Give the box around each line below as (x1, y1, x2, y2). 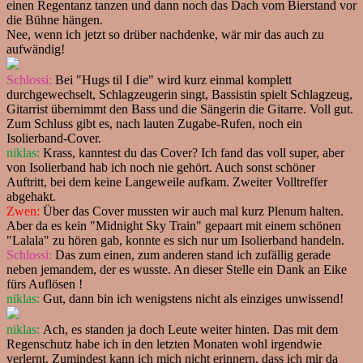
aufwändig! (6, 41, 65, 56)
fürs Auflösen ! (6, 276, 83, 291)
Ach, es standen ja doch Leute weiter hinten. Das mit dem (40, 322, 338, 336)
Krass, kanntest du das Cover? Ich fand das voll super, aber (40, 145, 344, 160)
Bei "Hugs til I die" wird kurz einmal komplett (52, 72, 292, 87)
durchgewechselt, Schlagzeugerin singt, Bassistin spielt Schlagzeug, (6, 87, 352, 101)
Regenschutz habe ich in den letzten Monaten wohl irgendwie (6, 336, 322, 351)
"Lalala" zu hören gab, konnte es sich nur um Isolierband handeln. (6, 233, 344, 247)
